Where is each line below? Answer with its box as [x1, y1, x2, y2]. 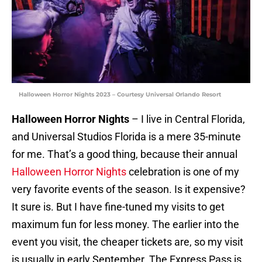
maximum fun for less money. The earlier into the [12, 218, 239, 231]
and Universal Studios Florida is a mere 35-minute [12, 130, 241, 143]
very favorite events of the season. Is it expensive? [12, 183, 246, 196]
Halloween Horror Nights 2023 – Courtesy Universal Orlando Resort [19, 91, 221, 99]
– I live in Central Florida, [129, 113, 245, 126]
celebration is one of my [126, 166, 239, 178]
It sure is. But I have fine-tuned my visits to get [12, 201, 225, 213]
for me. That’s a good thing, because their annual [12, 148, 237, 161]
